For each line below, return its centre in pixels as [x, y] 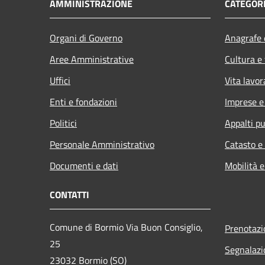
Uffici [60, 80]
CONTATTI [70, 194]
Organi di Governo [86, 38]
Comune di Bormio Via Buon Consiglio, [126, 227]
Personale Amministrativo [102, 144]
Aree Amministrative [92, 59]
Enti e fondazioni [83, 101]
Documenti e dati [84, 165]
